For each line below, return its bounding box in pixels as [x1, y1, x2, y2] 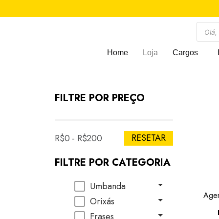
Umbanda [90, 180, 126, 193]
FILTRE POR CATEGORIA [55, 155, 171, 170]
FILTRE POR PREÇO [55, 91, 145, 105]
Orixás [90, 195, 114, 208]
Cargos [172, 48, 198, 57]
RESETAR [131, 131, 166, 144]
